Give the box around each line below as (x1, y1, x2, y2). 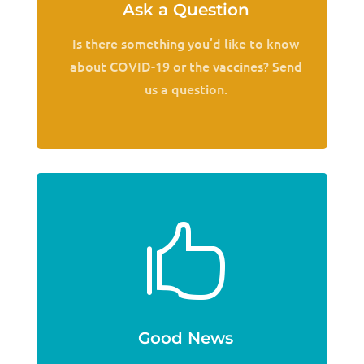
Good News (138, 328, 234, 348)
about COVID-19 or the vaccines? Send (69, 57, 302, 75)
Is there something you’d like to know (72, 34, 300, 52)
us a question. (144, 80, 227, 97)
